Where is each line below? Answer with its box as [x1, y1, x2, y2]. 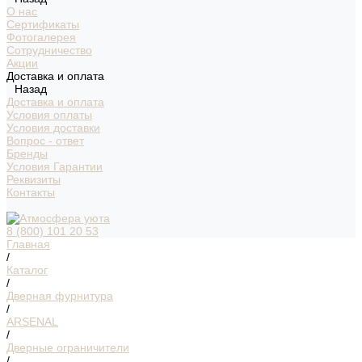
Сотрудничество [6, 44, 92, 57]
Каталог [6, 263, 48, 276]
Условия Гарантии [6, 160, 103, 173]
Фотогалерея [6, 31, 76, 44]
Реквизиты [6, 173, 61, 186]
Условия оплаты [6, 108, 92, 121]
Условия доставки [6, 121, 100, 134]
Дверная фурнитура [6, 289, 113, 302]
